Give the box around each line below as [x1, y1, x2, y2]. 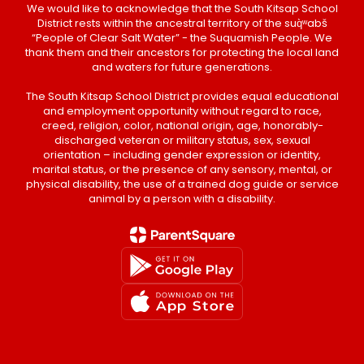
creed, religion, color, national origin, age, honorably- [41, 114, 323, 130]
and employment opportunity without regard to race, [42, 99, 322, 115]
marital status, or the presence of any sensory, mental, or [32, 158, 332, 174]
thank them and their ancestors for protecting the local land [25, 41, 339, 57]
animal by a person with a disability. [89, 187, 275, 203]
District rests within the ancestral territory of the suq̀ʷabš [37, 11, 327, 28]
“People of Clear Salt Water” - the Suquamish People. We [32, 26, 332, 42]
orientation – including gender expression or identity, [43, 143, 321, 159]
